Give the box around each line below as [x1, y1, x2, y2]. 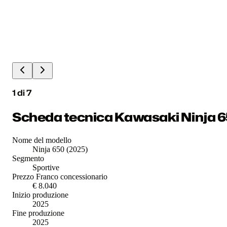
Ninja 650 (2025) [32, 144, 88, 154]
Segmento [12, 154, 44, 163]
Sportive [32, 163, 59, 172]
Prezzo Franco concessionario [12, 172, 107, 181]
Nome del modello [12, 135, 71, 144]
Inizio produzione [12, 190, 68, 199]
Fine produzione [12, 208, 64, 217]
